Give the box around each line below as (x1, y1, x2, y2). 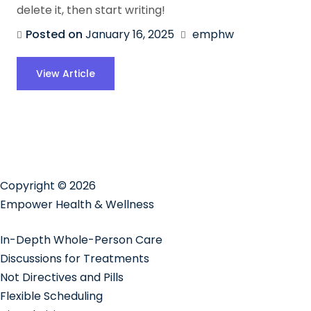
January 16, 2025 (85, 26, 174, 42)
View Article (36, 67, 95, 81)
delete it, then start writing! (17, 2, 165, 18)
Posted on (26, 26, 85, 42)
